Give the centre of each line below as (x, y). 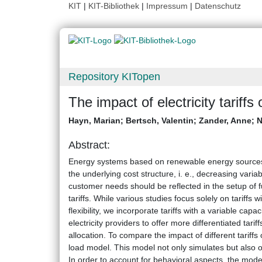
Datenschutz (218, 6)
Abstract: (89, 145)
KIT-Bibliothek (115, 6)
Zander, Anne (225, 121)
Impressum (167, 6)
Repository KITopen (114, 77)
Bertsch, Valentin (160, 121)
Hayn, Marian (94, 121)
